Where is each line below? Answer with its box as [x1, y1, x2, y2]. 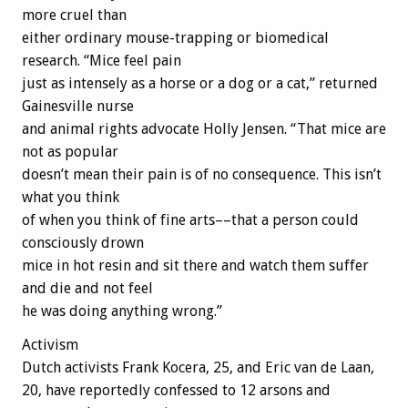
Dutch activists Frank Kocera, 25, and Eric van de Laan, [22, 359, 374, 377]
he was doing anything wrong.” [22, 302, 222, 321]
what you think [22, 189, 119, 207]
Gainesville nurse [22, 97, 134, 116]
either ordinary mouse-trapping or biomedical [22, 29, 329, 47]
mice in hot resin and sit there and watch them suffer [22, 257, 369, 275]
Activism [22, 336, 78, 354]
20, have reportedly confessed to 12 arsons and [22, 382, 331, 400]
